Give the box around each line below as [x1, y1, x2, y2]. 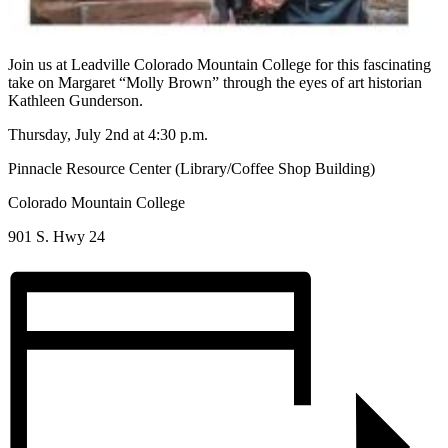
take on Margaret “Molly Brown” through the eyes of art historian [8, 73, 422, 91]
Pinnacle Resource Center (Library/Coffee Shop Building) [8, 159, 375, 177]
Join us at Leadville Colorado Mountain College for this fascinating [8, 55, 431, 73]
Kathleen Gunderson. [8, 91, 143, 109]
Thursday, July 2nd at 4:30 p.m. [8, 125, 208, 143]
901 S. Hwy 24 [8, 227, 105, 245]
